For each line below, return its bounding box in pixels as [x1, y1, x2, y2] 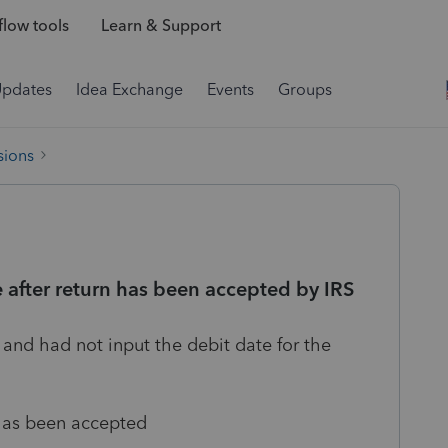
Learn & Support [100, 16, 221, 36]
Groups [278, 80, 332, 99]
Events [207, 80, 254, 99]
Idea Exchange [76, 80, 183, 99]
